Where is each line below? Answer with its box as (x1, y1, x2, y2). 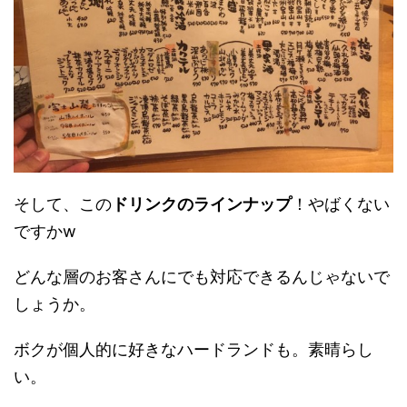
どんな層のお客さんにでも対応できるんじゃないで (14, 267, 390, 287)
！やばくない (292, 194, 390, 214)
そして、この (14, 194, 112, 214)
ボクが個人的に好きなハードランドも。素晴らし (14, 340, 373, 360)
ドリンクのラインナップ (112, 194, 292, 214)
